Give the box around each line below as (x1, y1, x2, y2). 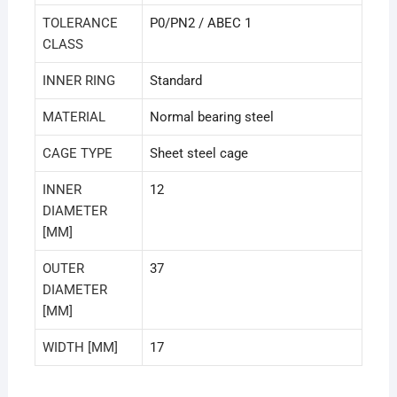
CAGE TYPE (42, 145, 113, 162)
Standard (149, 73, 202, 90)
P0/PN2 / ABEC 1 (149, 15, 252, 32)
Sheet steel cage (149, 145, 248, 162)
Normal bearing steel (149, 109, 274, 126)
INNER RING (42, 73, 115, 90)
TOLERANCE (42, 15, 118, 32)
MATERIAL (42, 109, 105, 126)
